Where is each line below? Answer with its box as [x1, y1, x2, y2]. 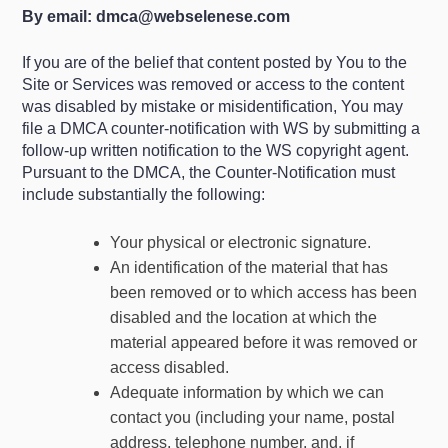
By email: [22, 8, 97, 25]
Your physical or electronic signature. [110, 234, 372, 251]
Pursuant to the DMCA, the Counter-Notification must [22, 164, 396, 181]
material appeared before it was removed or [110, 334, 418, 351]
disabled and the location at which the [110, 309, 378, 326]
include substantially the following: [22, 186, 266, 203]
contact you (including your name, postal [110, 409, 396, 426]
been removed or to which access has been [110, 284, 418, 301]
